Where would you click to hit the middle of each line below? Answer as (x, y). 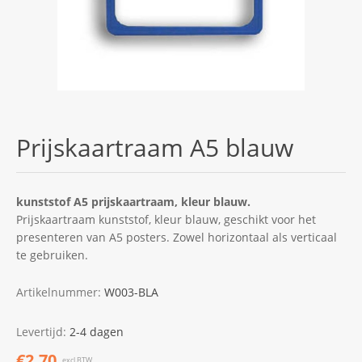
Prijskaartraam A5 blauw (155, 147)
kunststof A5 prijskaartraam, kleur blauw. (133, 201)
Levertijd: (41, 331)
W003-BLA (131, 292)
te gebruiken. (52, 255)
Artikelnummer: (59, 292)
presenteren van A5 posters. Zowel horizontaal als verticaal (177, 237)
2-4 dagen (97, 331)
